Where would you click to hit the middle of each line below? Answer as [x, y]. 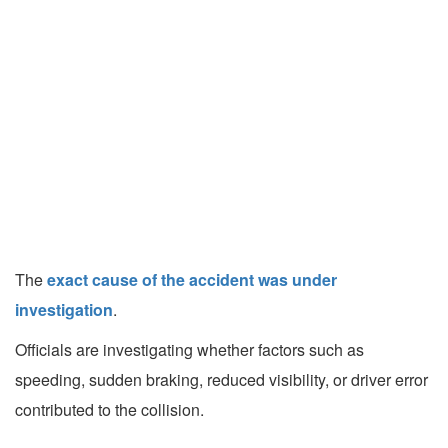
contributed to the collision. [109, 410]
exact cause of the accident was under [192, 280]
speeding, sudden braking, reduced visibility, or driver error [221, 380]
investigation [64, 310]
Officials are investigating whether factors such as [189, 350]
